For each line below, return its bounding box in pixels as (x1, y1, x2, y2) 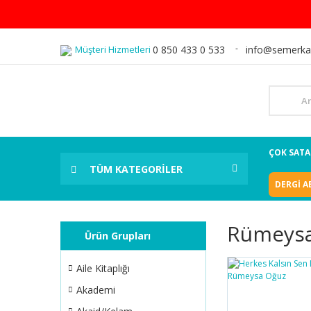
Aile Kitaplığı (76, 262, 130, 275)
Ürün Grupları (85, 229, 151, 242)
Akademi (76, 283, 115, 296)
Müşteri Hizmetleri (75, 43, 151, 56)
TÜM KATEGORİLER (90, 162, 183, 176)
